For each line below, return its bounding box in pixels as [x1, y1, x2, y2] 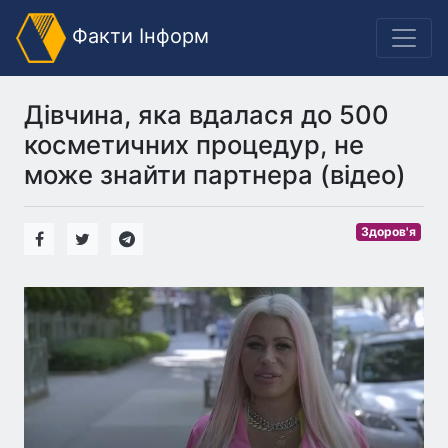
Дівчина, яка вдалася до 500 [24, 99, 389, 130]
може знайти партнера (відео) [24, 159, 406, 190]
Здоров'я [361, 224, 417, 239]
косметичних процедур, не [24, 129, 364, 160]
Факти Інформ [66, 24, 209, 49]
